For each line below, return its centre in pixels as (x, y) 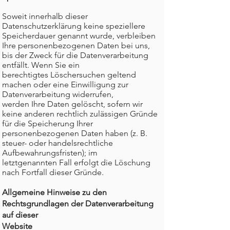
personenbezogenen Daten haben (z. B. (75, 133)
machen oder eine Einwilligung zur (65, 84)
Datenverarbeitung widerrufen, (58, 94)
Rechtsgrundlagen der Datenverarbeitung (78, 204)
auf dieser (20, 215)
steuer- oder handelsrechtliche (57, 143)
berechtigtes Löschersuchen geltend (69, 75)
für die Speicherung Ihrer (47, 123)
